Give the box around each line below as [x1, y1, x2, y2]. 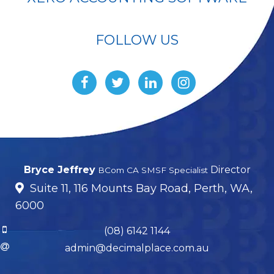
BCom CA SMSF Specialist [97, 165, 208, 176]
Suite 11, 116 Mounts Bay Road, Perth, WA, [30, 182, 253, 196]
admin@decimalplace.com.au [65, 242, 209, 254]
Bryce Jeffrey [23, 164, 95, 176]
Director [210, 164, 251, 176]
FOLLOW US [95, 32, 179, 49]
